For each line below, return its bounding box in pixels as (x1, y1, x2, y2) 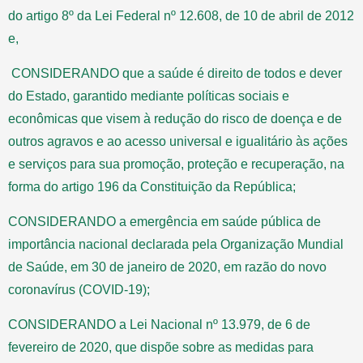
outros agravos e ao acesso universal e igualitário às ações (8, 134, 348, 148)
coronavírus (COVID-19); (8, 282, 150, 297)
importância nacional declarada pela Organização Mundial (8, 237, 344, 251)
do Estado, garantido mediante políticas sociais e (8, 88, 289, 103)
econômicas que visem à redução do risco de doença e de (8, 111, 342, 126)
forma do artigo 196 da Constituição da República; (8, 179, 296, 194)
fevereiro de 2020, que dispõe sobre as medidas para (8, 340, 314, 354)
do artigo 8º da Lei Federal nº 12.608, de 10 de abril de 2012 (8, 8, 354, 23)
